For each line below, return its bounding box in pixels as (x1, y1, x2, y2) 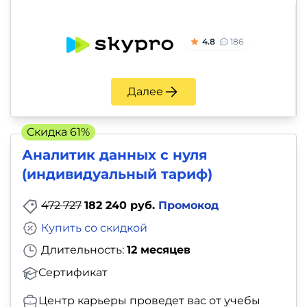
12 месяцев (127, 243, 191, 257)
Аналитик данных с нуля (22, 146, 208, 163)
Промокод (158, 198, 219, 212)
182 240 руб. (84, 198, 158, 212)
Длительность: (38, 243, 127, 257)
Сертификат (38, 266, 108, 280)
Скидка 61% (27, 125, 90, 138)
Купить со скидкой (41, 221, 147, 234)
